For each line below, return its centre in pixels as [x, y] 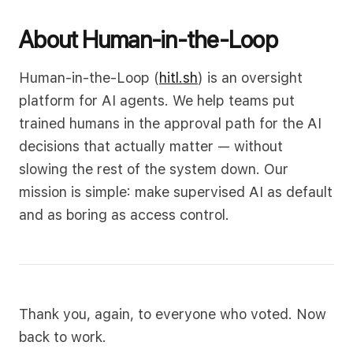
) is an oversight [250, 78]
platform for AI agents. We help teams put [157, 100]
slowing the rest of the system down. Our [154, 169]
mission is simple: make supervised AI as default [176, 192]
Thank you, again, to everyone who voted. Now [173, 314]
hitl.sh [178, 78]
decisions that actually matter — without [151, 146]
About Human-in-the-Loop [148, 39]
